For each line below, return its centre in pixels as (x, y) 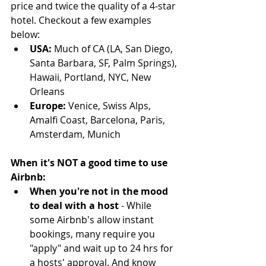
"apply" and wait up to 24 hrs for (103, 248)
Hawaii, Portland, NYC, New (91, 77)
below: (25, 35)
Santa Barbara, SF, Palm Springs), (104, 63)
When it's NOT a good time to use (90, 163)
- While (137, 206)
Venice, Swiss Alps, (110, 106)
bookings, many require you (94, 234)
